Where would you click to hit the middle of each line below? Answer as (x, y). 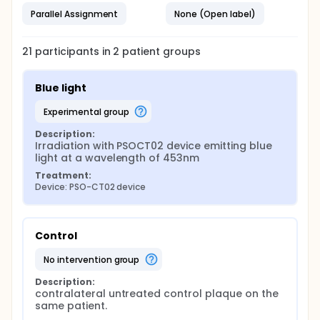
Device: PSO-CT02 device (91, 187)
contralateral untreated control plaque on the (157, 294)
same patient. (71, 306)
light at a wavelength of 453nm (117, 158)
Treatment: (63, 175)
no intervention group (94, 259)
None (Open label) (215, 14)
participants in (74, 51)
